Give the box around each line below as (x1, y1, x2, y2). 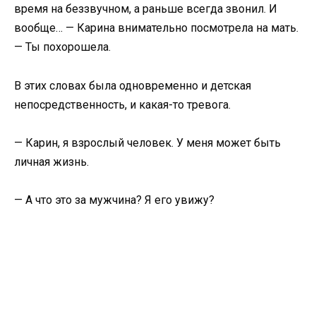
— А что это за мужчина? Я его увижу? (14, 193, 214, 207)
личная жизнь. (14, 154, 89, 169)
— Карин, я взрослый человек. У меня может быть (14, 135, 281, 150)
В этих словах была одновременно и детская (14, 78, 251, 92)
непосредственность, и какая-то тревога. (14, 97, 231, 111)
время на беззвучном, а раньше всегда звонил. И (14, 2, 277, 16)
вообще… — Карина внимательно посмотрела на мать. (14, 21, 298, 35)
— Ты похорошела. (14, 40, 111, 54)
